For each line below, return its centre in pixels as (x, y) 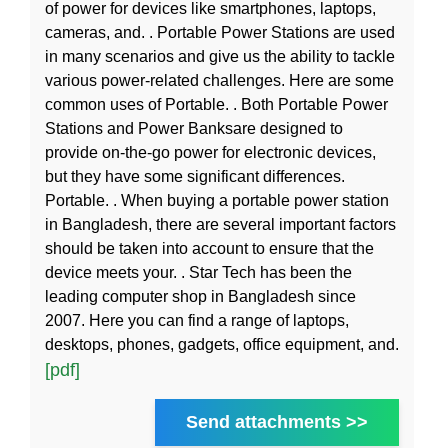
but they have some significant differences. (195, 176)
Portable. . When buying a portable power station (217, 200)
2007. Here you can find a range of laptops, (197, 320)
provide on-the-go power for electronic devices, (210, 152)
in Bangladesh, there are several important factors (220, 224)
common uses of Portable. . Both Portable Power (216, 104)
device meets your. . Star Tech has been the (198, 272)
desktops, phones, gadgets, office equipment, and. (222, 344)
